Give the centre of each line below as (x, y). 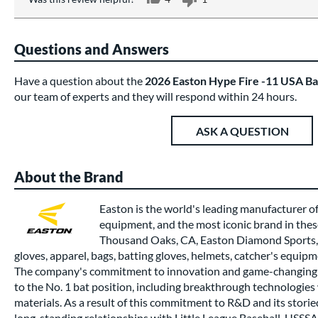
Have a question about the (79, 81)
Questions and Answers (92, 49)
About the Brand (69, 177)
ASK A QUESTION (242, 131)
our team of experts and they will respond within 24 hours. (155, 96)
